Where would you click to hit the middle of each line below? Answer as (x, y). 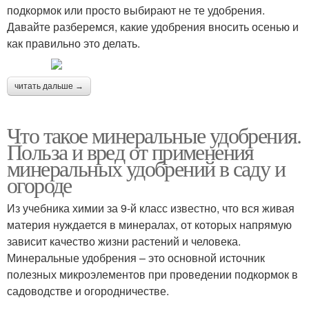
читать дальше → (49, 86)
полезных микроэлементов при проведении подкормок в (152, 274)
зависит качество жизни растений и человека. (124, 241)
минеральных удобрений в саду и (146, 168)
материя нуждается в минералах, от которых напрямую (149, 224)
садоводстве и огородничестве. (88, 290)
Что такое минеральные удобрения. (154, 134)
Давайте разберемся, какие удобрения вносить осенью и (153, 26)
